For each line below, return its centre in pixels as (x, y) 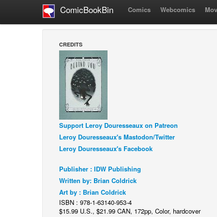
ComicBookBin (84, 10)
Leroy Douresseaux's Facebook (106, 148)
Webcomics (178, 9)
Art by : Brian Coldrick (93, 192)
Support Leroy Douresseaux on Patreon (118, 125)
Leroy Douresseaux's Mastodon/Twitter (117, 137)
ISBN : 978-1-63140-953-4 (95, 202)
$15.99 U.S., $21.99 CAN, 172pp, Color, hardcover (130, 211)
